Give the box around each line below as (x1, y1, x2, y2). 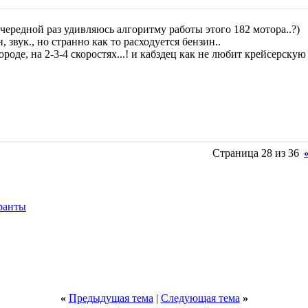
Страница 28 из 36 (212, 147, 299, 159)
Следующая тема (160, 292, 240, 304)
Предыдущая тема (68, 292, 153, 304)
